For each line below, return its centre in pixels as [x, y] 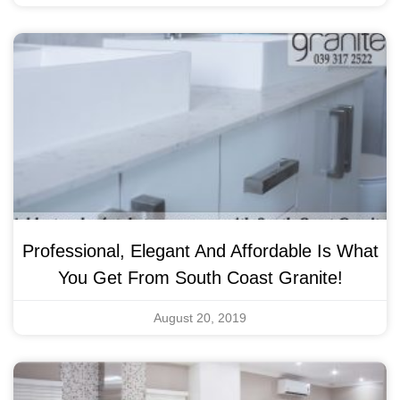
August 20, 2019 [200, 317]
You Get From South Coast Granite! [200, 277]
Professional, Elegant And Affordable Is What [200, 250]
